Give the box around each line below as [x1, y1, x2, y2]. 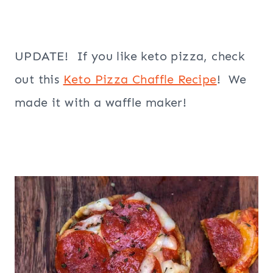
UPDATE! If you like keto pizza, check [15, 49, 246, 64]
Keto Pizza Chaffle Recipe [63, 72, 217, 87]
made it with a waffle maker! [15, 95, 187, 110]
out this [15, 72, 63, 87]
